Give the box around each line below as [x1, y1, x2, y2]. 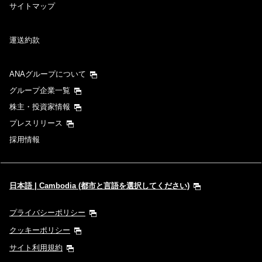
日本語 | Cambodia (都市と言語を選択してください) [9, 181, 189, 191]
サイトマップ [9, 2, 55, 11]
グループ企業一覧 [9, 86, 70, 95]
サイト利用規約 [9, 243, 63, 253]
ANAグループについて [9, 70, 86, 79]
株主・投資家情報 [9, 102, 70, 112]
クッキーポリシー [9, 226, 70, 235]
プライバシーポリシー [9, 208, 85, 218]
